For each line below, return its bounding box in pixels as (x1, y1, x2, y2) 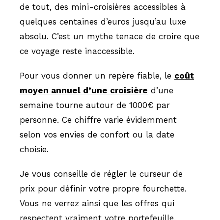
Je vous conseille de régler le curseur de (20, 168, 183, 179)
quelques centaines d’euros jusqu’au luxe (20, 16, 186, 27)
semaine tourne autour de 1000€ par (20, 100, 170, 110)
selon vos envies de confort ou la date (20, 129, 174, 139)
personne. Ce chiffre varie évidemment (20, 114, 177, 125)
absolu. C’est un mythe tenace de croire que (20, 31, 199, 41)
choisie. (20, 144, 49, 154)
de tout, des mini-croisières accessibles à (20, 1, 186, 12)
